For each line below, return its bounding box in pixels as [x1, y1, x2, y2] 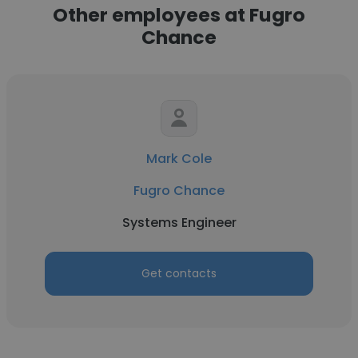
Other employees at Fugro [53, 2, 305, 28]
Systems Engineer [121, 213, 237, 232]
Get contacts [141, 265, 217, 281]
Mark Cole [146, 149, 212, 168]
